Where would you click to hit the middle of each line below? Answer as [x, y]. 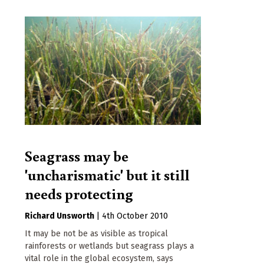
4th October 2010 [135, 216]
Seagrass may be [77, 156]
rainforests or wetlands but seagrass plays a [109, 246]
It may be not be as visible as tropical [96, 234]
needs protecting [79, 194]
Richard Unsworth [60, 216]
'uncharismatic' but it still [107, 175]
